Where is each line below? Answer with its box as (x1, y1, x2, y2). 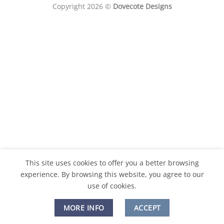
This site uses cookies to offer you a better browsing (25, 158, 199, 167)
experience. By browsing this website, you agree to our (20, 169, 204, 179)
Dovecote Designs (112, 1, 172, 11)
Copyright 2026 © (52, 1, 113, 11)
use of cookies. (87, 181, 136, 190)
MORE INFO (63, 203, 104, 212)
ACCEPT (133, 203, 161, 212)
